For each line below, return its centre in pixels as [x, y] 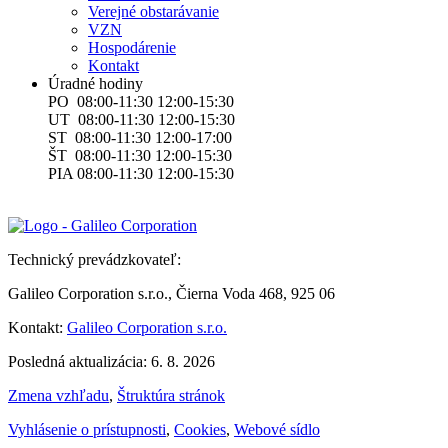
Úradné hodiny [95, 83]
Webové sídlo [277, 429]
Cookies [200, 429]
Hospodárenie [132, 47]
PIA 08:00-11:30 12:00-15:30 [141, 173]
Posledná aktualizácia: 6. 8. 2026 [111, 361]
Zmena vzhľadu [58, 395]
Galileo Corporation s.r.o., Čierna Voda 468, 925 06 [171, 293]
